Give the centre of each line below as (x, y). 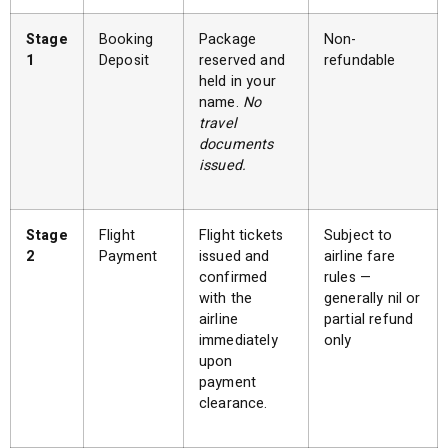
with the (226, 298)
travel (217, 123)
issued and (234, 256)
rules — (348, 277)
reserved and (242, 60)
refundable (360, 60)
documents (236, 144)
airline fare (359, 256)
